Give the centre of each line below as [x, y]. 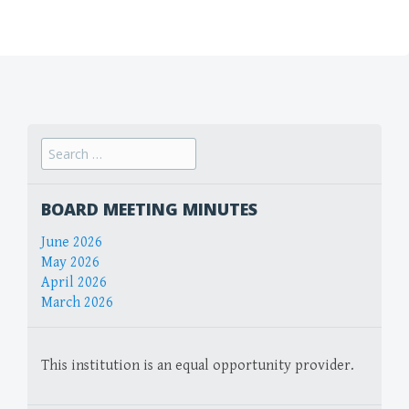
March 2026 [77, 302]
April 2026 [74, 282]
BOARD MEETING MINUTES [149, 210]
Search [61, 147]
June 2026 [72, 242]
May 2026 [70, 262]
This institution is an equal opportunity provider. [198, 365]
